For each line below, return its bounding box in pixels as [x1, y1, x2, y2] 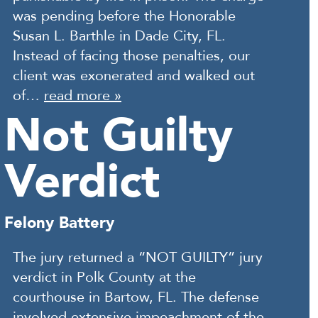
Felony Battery [4, 212, 114, 234]
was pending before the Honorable [13, 6, 236, 26]
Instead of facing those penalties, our [13, 46, 250, 65]
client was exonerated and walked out [13, 66, 255, 85]
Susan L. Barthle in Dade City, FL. [13, 26, 226, 45]
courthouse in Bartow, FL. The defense [13, 287, 259, 307]
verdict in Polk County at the [13, 268, 196, 287]
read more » [44, 86, 121, 105]
